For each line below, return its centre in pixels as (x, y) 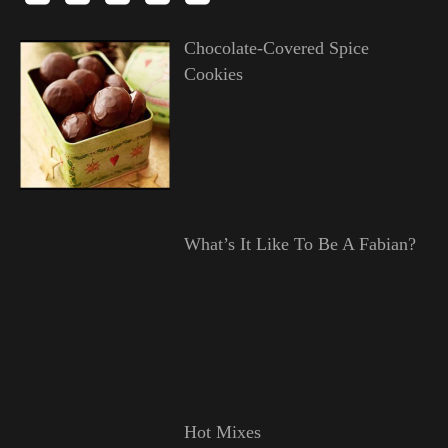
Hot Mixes (222, 432)
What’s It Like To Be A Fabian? (299, 243)
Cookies (213, 73)
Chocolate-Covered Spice (276, 47)
